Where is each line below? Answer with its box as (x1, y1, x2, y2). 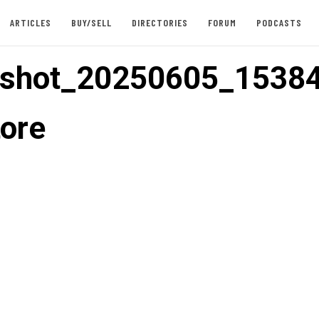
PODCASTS (256, 16, 302, 28)
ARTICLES (9, 16, 51, 28)
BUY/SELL (70, 16, 112, 28)
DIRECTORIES (131, 16, 188, 28)
